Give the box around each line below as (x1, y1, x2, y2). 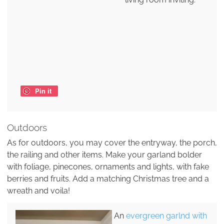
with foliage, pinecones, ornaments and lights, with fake (7, 162, 209, 172)
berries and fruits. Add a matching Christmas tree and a (7, 174, 209, 184)
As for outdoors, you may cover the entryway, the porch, (7, 138, 217, 148)
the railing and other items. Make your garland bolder (7, 150, 202, 160)
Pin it (34, 85, 51, 95)
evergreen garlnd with (125, 210, 207, 220)
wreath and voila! (7, 186, 70, 196)
